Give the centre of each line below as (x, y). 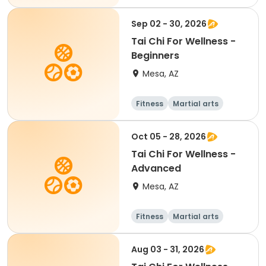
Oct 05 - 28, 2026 (169, 137)
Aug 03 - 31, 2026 (168, 249)
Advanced (156, 168)
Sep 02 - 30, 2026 (169, 24)
